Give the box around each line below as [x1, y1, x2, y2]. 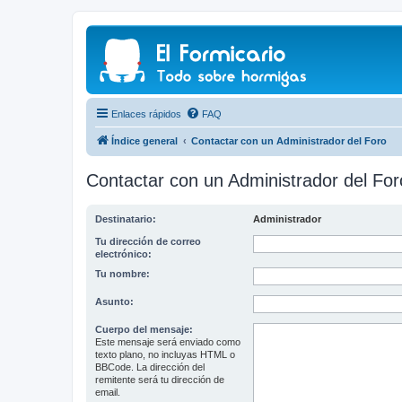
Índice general [111, 135, 178, 146]
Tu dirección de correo [95, 236, 201, 247]
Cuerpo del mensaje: [95, 324, 193, 335]
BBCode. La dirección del [95, 362, 205, 372]
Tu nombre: [95, 268, 150, 279]
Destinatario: [95, 214, 156, 224]
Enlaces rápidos [111, 109, 181, 119]
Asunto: [95, 296, 134, 307]
